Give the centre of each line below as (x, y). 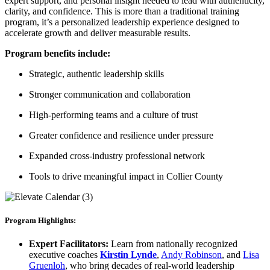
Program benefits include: (59, 53)
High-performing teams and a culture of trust (113, 115)
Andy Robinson (191, 255)
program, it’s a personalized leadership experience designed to (122, 22)
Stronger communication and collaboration (110, 94)
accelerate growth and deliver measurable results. (99, 33)
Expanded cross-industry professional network (117, 155)
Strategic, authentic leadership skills (96, 74)
